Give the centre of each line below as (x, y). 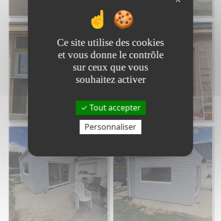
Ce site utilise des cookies (110, 42)
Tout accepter (114, 107)
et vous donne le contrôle (110, 55)
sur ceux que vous (110, 67)
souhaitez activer (110, 79)
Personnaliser (110, 127)
